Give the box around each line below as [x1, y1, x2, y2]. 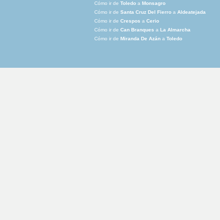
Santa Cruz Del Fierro [120, 9, 171, 15]
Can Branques [120, 27, 154, 33]
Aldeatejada [177, 9, 206, 15]
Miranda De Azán [120, 36, 161, 42]
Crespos [120, 18, 140, 24]
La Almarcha [160, 27, 191, 33]
